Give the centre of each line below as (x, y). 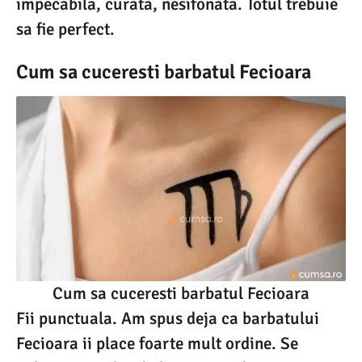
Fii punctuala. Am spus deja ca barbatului (168, 319)
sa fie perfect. (65, 29)
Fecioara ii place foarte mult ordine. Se (157, 344)
